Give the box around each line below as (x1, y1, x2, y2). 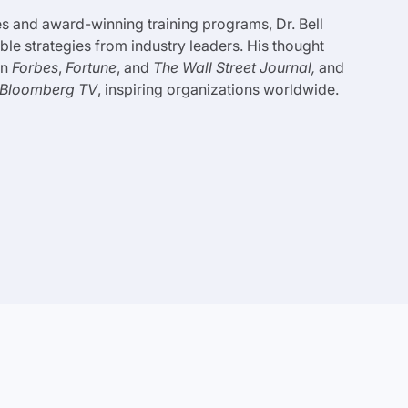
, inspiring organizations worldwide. (97, 80, 339, 98)
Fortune (66, 58, 117, 76)
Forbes (12, 58, 58, 76)
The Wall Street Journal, (153, 58, 315, 76)
